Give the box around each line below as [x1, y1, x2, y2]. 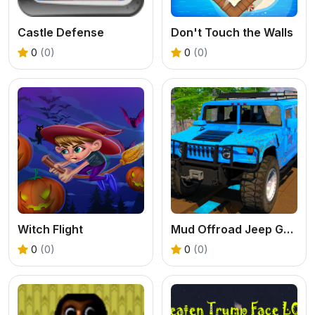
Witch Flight [18, 221, 83, 236]
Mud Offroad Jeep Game [283, 221, 293, 236]
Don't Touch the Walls [171, 25, 293, 39]
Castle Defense [18, 25, 104, 39]
